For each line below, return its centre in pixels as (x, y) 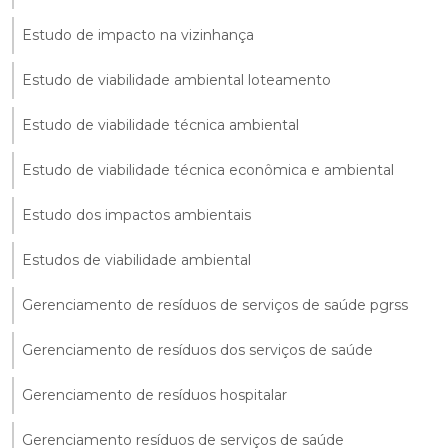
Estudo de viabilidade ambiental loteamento (176, 79)
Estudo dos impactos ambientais (136, 214)
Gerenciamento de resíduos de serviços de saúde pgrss (215, 304)
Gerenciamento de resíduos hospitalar (154, 394)
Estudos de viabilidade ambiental (136, 259)
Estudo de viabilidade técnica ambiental (160, 124)
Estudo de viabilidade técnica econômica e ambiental (208, 169)
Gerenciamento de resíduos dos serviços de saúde (197, 349)
